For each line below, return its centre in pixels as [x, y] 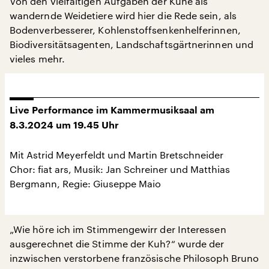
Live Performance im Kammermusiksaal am [112, 110]
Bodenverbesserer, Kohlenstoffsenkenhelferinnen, [125, 30]
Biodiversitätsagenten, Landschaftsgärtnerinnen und [131, 44]
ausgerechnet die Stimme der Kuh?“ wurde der [117, 243]
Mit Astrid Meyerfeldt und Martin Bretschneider [116, 155]
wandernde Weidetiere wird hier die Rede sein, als [123, 15]
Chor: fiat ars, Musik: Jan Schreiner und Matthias [120, 169]
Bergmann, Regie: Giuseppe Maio [85, 183]
